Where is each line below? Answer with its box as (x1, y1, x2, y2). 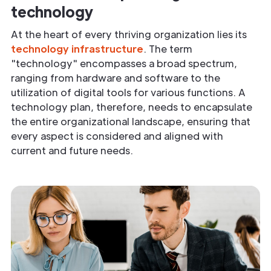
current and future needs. (11, 143, 133, 157)
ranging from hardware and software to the (11, 71, 220, 84)
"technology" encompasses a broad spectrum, (11, 56, 237, 70)
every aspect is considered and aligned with (11, 129, 223, 142)
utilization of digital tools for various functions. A (11, 85, 246, 99)
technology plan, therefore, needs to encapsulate (11, 100, 252, 113)
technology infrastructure (11, 42, 143, 55)
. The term (143, 42, 192, 55)
